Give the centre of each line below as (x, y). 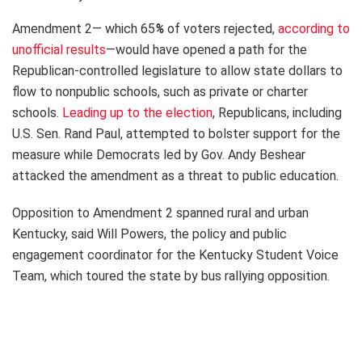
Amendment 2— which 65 (84, 28)
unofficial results (59, 49)
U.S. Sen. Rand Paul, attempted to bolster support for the (176, 133)
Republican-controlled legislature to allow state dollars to (177, 70)
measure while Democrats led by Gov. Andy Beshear (159, 154)
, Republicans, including (277, 112)
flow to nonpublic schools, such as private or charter (160, 91)
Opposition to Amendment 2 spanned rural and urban (160, 213)
